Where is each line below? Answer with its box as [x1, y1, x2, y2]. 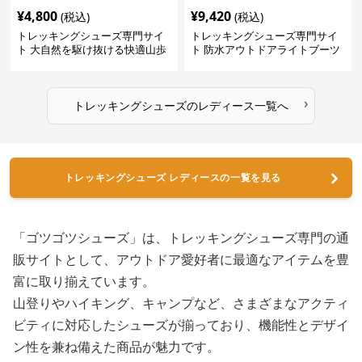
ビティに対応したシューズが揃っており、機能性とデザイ [13, 318, 349, 332]
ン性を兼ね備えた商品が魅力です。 [13, 340, 220, 354]
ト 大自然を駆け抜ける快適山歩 [17, 42, 167, 57]
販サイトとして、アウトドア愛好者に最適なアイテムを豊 [13, 253, 349, 267]
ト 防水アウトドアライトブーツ [190, 42, 340, 57]
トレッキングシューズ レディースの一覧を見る [64, 170, 282, 184]
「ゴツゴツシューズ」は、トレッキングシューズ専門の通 [13, 231, 349, 245]
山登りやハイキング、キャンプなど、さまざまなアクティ [13, 297, 349, 310]
